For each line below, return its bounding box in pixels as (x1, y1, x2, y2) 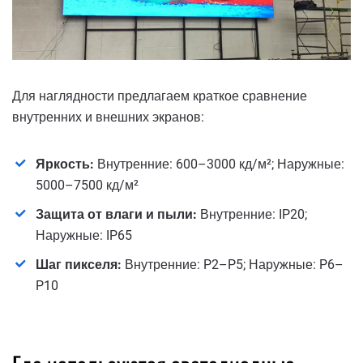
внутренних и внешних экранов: (12, 109, 204, 126)
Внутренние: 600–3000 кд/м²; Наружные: (94, 156, 344, 173)
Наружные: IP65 (36, 228, 132, 244)
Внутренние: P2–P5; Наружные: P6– (122, 257, 344, 273)
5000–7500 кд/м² (36, 177, 139, 194)
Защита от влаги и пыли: (36, 207, 197, 223)
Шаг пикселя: (36, 257, 122, 273)
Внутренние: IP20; (197, 207, 307, 223)
